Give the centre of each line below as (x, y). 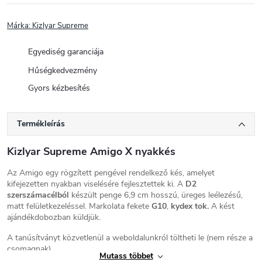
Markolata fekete (119, 206)
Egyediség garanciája (66, 52)
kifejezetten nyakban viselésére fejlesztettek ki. (92, 184)
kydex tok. (190, 206)
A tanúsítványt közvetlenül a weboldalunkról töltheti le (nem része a (130, 237)
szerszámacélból (38, 195)
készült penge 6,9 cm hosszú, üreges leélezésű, (156, 195)
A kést (222, 206)
